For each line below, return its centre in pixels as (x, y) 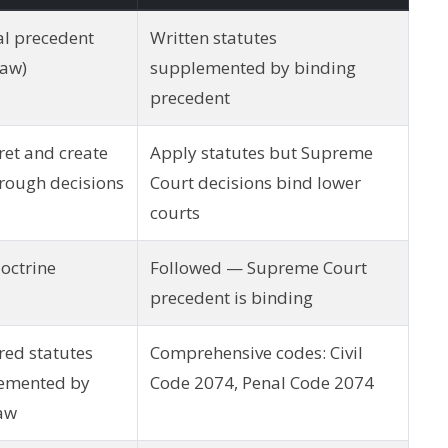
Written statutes (213, 37)
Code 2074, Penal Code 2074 (262, 382)
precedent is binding (231, 297)
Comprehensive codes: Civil (256, 352)
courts (175, 212)
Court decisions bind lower (255, 182)
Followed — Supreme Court (258, 267)
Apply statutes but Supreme (261, 152)
